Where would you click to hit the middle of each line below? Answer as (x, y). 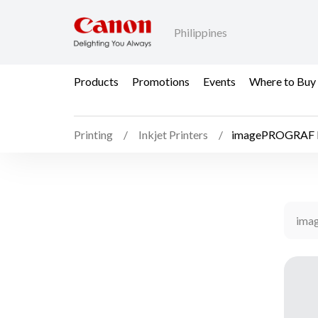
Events (219, 81)
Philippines (201, 33)
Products (96, 81)
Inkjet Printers (173, 135)
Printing (93, 135)
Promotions (161, 81)
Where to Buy (283, 81)
